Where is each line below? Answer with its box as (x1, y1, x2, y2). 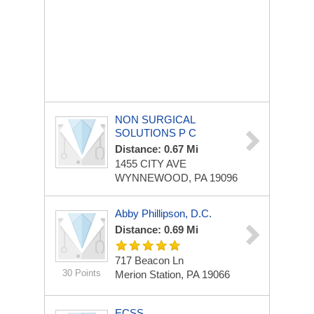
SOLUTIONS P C (115, 127, 196, 139)
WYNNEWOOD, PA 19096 (115, 172, 238, 184)
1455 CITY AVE (115, 158, 186, 170)
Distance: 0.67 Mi (115, 143, 198, 155)
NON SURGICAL (115, 114, 195, 125)
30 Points (62, 268, 101, 278)
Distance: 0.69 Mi (115, 224, 198, 235)
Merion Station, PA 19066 (115, 268, 230, 280)
